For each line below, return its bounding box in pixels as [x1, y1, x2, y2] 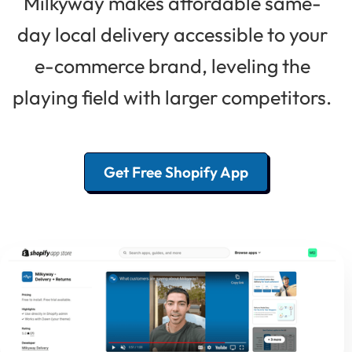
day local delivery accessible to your [16, 22, 328, 47]
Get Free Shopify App [104, 163, 248, 181]
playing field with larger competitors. [13, 85, 332, 110]
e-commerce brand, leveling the [34, 53, 310, 79]
